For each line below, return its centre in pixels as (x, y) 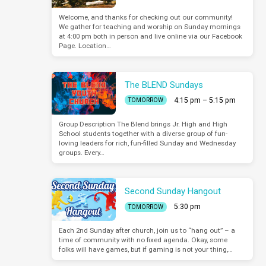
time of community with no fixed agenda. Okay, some (143, 240)
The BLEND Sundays (164, 85)
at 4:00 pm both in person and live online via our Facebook (151, 37)
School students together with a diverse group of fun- (143, 133)
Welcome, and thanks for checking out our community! (146, 18)
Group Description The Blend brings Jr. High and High (143, 124)
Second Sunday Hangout (173, 191)
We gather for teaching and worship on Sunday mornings (150, 27)
